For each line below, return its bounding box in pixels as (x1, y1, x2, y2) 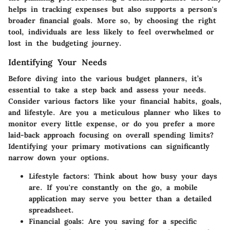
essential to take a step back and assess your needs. (8, 85, 206, 94)
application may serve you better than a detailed (29, 194, 212, 203)
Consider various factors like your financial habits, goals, (8, 96, 222, 106)
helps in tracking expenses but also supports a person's (8, 4, 217, 14)
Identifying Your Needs (8, 56, 107, 67)
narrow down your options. (8, 152, 109, 162)
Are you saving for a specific (84, 216, 197, 226)
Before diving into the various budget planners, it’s (8, 73, 202, 83)
